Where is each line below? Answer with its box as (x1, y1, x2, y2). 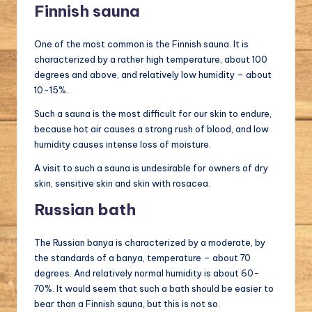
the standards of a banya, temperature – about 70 (34, 251, 251, 263)
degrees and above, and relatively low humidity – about (34, 68, 272, 80)
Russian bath (34, 199, 136, 219)
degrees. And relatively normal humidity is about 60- (34, 267, 260, 279)
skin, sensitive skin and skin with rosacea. (34, 177, 210, 189)
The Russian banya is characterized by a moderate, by (34, 236, 265, 248)
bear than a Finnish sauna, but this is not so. (34, 297, 220, 309)
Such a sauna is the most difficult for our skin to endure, (34, 107, 272, 119)
